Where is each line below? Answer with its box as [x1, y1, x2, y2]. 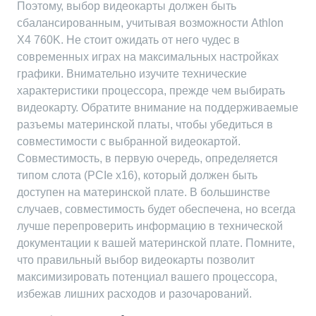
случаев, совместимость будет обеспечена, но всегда [17, 203, 296, 215]
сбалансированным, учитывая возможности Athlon [17, 17, 284, 29]
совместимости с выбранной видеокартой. [17, 135, 241, 147]
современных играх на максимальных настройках [17, 51, 279, 63]
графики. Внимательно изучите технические [17, 68, 247, 80]
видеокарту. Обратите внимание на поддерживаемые [17, 102, 298, 114]
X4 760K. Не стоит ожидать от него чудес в [17, 34, 240, 46]
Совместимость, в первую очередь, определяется [17, 152, 278, 164]
